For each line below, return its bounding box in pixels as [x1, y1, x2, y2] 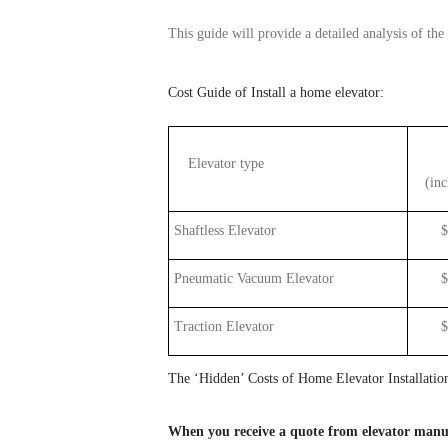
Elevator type [188, 155, 264, 171]
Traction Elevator [174, 318, 274, 334]
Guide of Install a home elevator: [193, 84, 384, 100]
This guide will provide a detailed [168, 25, 363, 41]
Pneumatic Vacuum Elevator [174, 270, 334, 286]
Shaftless [174, 222, 224, 238]
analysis [363, 25, 407, 41]
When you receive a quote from [168, 423, 362, 439]
